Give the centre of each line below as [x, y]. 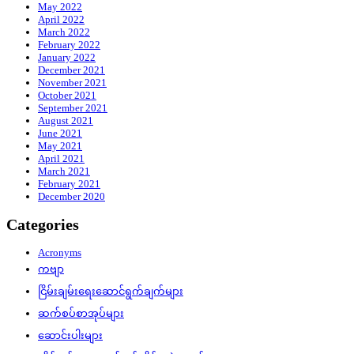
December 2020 [72, 197]
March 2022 [64, 32]
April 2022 [61, 20]
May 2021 [60, 146]
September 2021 [73, 108]
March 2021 [64, 171]
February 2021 [69, 184]
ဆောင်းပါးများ [70, 335]
